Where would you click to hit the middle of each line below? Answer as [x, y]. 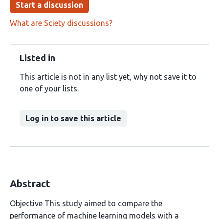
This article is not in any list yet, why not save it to [108, 77]
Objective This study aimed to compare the [86, 203]
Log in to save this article [73, 118]
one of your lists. [49, 88]
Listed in [37, 58]
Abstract [30, 184]
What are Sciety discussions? [61, 23]
